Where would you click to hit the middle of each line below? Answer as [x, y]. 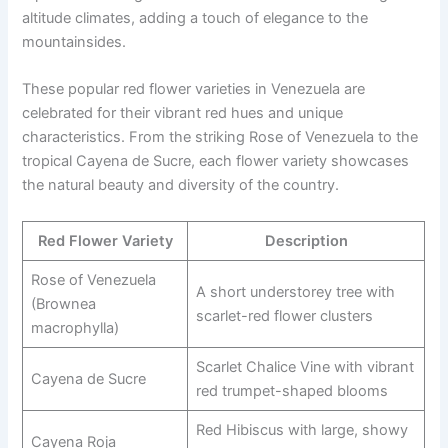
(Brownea [63, 303]
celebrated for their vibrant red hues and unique [183, 113]
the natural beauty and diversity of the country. [181, 185]
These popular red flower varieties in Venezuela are [194, 89]
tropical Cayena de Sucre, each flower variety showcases [216, 161]
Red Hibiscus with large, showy [301, 429]
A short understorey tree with [295, 291]
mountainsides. [74, 42]
